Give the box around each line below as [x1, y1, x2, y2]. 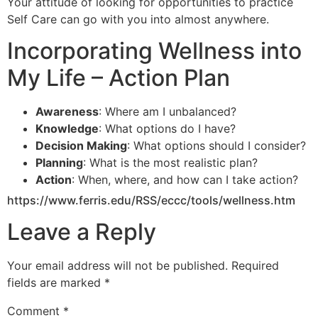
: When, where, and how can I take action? [72, 172, 298, 187]
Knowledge [35, 121, 99, 136]
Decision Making [35, 138, 127, 153]
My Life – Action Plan [7, 64, 230, 92]
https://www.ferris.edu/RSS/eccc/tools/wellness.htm [7, 193, 295, 208]
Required [231, 258, 279, 273]
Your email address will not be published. [7, 258, 228, 273]
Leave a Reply [7, 218, 156, 246]
